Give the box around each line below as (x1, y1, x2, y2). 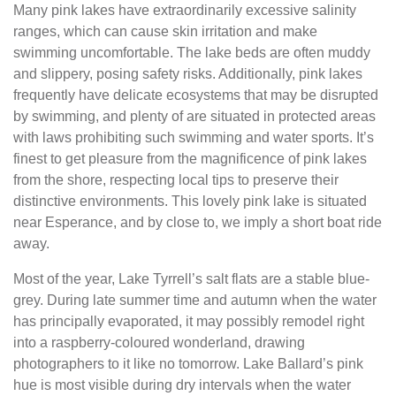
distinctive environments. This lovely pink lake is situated (13, 194, 367, 209)
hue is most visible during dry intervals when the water (13, 377, 351, 392)
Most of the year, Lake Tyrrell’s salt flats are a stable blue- (13, 271, 369, 286)
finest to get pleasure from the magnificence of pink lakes (13, 151, 367, 166)
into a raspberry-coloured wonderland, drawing (13, 335, 305, 350)
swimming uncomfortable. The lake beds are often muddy (13, 45, 370, 60)
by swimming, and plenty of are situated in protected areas (13, 109, 376, 124)
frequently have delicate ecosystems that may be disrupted (13, 88, 378, 103)
